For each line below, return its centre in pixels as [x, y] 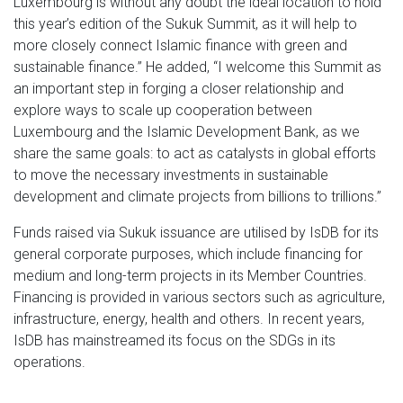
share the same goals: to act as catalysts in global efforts [195, 153]
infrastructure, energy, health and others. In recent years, [189, 318]
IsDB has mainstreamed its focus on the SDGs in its [175, 340]
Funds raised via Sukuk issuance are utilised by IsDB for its [196, 232]
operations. [49, 362]
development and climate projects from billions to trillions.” [197, 196]
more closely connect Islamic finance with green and [180, 45]
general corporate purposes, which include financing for [188, 254]
